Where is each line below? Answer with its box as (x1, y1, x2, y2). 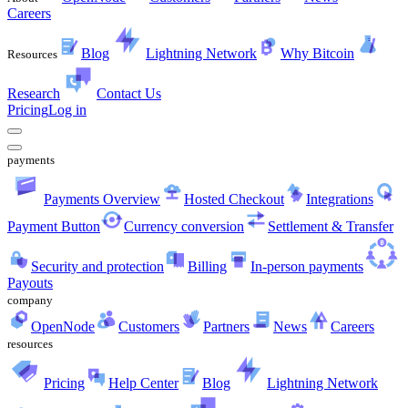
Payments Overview (44, 191, 160, 207)
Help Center (108, 375, 178, 391)
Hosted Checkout (184, 191, 284, 207)
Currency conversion (124, 219, 244, 234)
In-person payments (250, 259, 363, 274)
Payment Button (7, 219, 100, 234)
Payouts (7, 275, 53, 291)
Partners (203, 319, 250, 334)
